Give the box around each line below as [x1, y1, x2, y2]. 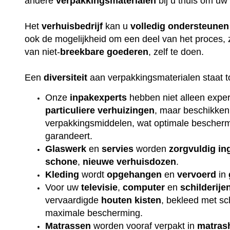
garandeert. [45, 130, 95, 141]
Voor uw [45, 182, 82, 193]
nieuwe [83, 156, 114, 167]
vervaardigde [45, 195, 102, 205]
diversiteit [44, 72, 88, 83]
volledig [130, 21, 166, 32]
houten [101, 195, 132, 205]
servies [102, 143, 134, 154]
